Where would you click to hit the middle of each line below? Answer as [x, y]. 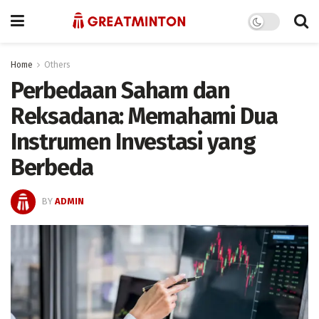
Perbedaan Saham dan [120, 90]
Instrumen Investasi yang [133, 142]
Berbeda [52, 167]
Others [57, 65]
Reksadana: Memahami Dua [144, 116]
